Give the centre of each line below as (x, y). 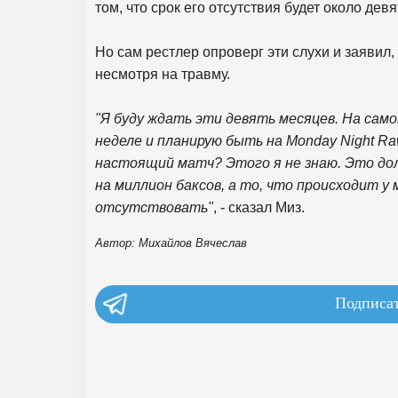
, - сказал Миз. (259, 207)
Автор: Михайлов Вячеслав (171, 243)
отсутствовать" (154, 207)
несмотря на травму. (163, 74)
